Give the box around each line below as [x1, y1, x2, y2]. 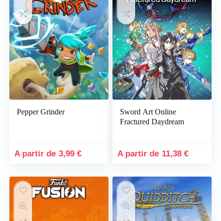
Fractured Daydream [120, 117, 184, 126]
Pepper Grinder [17, 107, 65, 116]
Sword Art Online [120, 107, 177, 116]
